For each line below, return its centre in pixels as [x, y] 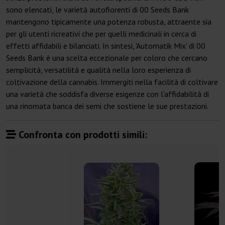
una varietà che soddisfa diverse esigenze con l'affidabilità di [107, 94]
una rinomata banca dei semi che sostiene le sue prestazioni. [107, 106]
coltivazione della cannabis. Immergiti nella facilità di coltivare [112, 82]
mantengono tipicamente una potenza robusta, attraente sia [109, 22]
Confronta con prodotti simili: [82, 135]
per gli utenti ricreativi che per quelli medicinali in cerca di [101, 34]
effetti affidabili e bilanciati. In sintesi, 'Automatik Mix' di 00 [106, 46]
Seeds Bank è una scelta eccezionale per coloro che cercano [107, 58]
